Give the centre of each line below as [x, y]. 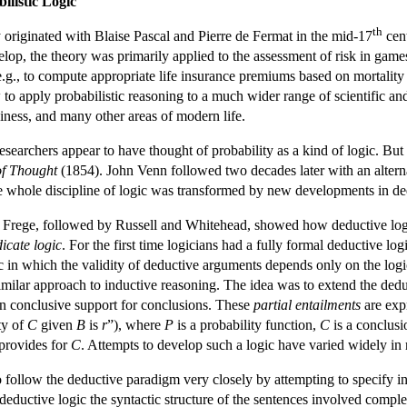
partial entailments [307, 304]
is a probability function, [247, 324]
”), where [136, 324]
